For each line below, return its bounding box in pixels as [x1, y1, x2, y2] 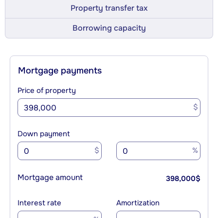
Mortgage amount [18, 172, 83, 183]
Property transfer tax [71, 3, 147, 14]
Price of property [18, 86, 76, 96]
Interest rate [18, 198, 61, 208]
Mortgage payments [18, 65, 102, 76]
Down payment [18, 129, 70, 139]
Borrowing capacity [72, 23, 146, 34]
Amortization [116, 198, 160, 208]
